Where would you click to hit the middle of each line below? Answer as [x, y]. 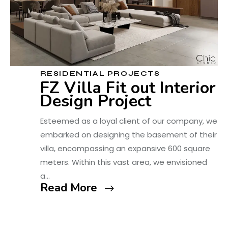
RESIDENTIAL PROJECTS [100, 74]
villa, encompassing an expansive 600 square [125, 149]
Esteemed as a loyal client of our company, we [129, 121]
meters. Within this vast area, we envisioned [123, 162]
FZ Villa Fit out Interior [128, 88]
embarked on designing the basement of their [128, 135]
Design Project [95, 101]
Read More [68, 188]
